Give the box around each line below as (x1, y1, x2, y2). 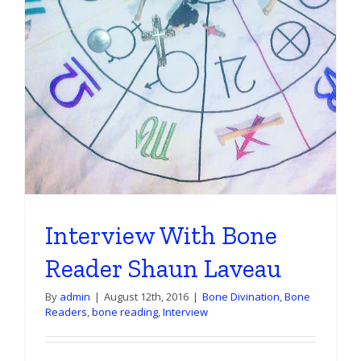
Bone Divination (202, 289, 280, 305)
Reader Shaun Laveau (45, 253, 281, 284)
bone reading (92, 305, 158, 320)
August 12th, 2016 (104, 289, 189, 305)
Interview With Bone (45, 220, 277, 251)
